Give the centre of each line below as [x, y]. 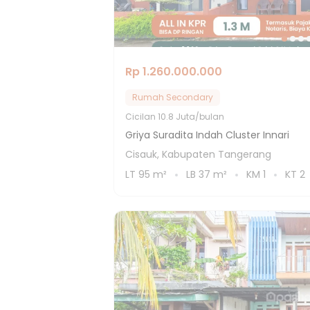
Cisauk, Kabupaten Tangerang [198, 154]
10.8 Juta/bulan [191, 117]
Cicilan [142, 117]
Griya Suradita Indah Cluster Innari [207, 135]
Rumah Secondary [173, 97]
